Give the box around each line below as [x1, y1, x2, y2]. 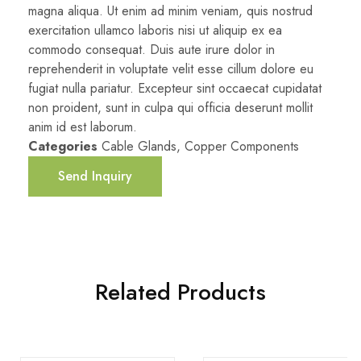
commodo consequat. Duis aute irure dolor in [28, 39, 275, 59]
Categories [28, 136, 98, 156]
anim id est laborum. [28, 117, 137, 136]
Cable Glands [102, 136, 176, 156]
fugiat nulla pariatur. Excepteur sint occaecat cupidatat [28, 78, 322, 98]
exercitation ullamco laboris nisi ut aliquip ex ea [28, 20, 282, 39]
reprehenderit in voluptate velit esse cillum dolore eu [28, 59, 313, 78]
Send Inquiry [58, 166, 132, 185]
